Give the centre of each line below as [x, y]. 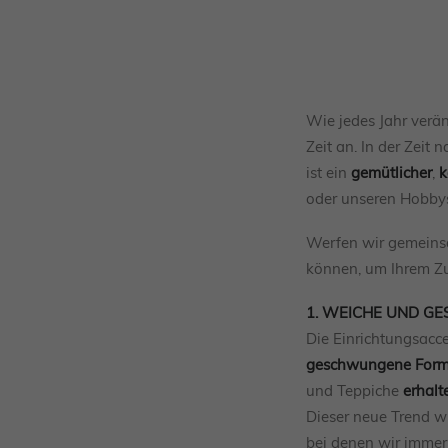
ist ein [328, 172]
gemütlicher [391, 172]
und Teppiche [354, 390]
